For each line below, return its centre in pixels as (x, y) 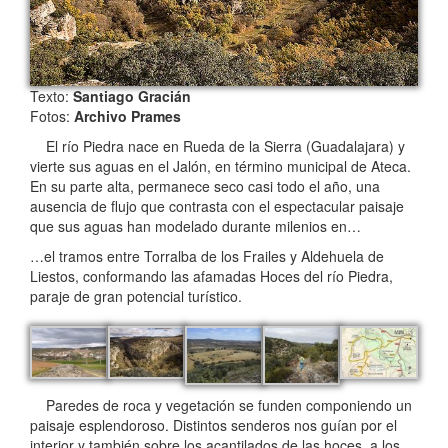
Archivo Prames (127, 115)
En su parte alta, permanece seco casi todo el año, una (205, 185)
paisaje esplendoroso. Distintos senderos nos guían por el (213, 425)
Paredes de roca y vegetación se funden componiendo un (221, 405)
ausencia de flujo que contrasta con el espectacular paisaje (217, 205)
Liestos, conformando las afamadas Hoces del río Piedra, (211, 275)
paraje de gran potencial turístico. (136, 295)
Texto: (51, 95)
